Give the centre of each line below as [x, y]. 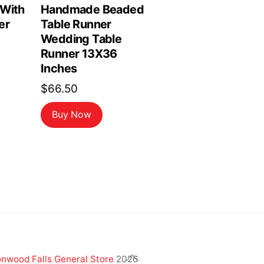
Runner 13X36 [79, 54]
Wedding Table [81, 39]
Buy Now [72, 115]
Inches [59, 69]
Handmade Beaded [92, 10]
